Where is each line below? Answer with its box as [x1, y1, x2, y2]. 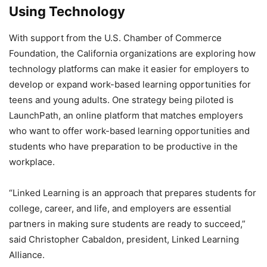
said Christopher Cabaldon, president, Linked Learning [9, 234, 239, 245]
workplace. [9, 156, 55, 167]
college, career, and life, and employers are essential [9, 203, 231, 214]
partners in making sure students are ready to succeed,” [9, 218, 246, 229]
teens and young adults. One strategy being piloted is [9, 94, 234, 105]
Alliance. [9, 249, 45, 260]
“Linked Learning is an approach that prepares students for [9, 187, 256, 198]
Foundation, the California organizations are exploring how [9, 48, 256, 59]
